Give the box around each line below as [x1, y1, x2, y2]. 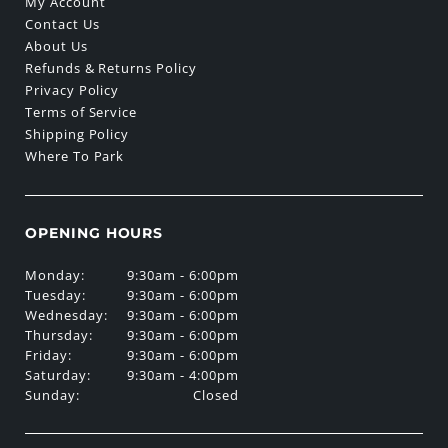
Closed [193, 386, 239, 405]
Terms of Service [24, 103, 138, 122]
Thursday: [24, 326, 93, 345]
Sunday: [24, 386, 80, 405]
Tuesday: [24, 286, 86, 305]
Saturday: [24, 366, 91, 385]
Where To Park [24, 147, 125, 166]
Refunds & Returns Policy [24, 59, 197, 78]
